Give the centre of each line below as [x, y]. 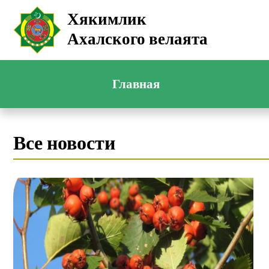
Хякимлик [107, 20]
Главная [136, 84]
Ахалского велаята [138, 40]
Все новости [64, 144]
